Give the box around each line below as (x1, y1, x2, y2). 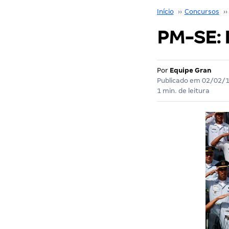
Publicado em (156, 77, 202, 84)
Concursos (184, 8, 219, 15)
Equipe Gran (169, 66, 212, 74)
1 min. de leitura (156, 87, 210, 95)
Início (156, 8, 174, 15)
